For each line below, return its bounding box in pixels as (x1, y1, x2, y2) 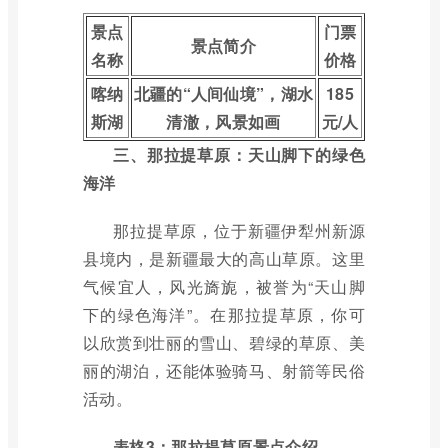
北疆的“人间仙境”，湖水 (133, 82, 314, 105)
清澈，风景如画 (166, 110, 281, 133)
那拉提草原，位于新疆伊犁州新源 (113, 219, 365, 242)
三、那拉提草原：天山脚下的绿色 (113, 143, 365, 166)
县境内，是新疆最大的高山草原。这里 (83, 247, 365, 270)
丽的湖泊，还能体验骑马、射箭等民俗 (83, 359, 365, 382)
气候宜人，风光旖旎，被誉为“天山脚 (83, 275, 365, 298)
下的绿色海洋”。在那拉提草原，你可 (83, 303, 365, 326)
